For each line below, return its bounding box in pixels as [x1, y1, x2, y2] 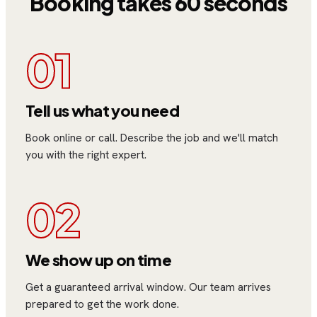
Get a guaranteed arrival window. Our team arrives [25, 279, 271, 294]
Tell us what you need [25, 100, 180, 121]
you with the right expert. [25, 146, 146, 162]
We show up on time [25, 250, 172, 270]
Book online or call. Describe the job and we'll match [25, 129, 278, 145]
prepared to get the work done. [25, 296, 179, 311]
